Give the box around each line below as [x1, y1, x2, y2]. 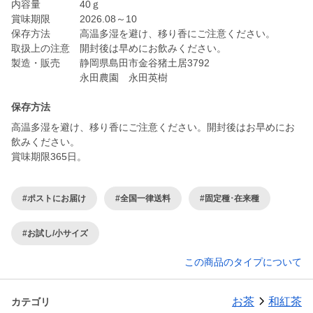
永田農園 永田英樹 [11, 72, 168, 84]
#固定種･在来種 [200, 193, 259, 203]
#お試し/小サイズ [22, 228, 88, 238]
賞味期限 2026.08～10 [11, 13, 137, 25]
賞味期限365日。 [11, 151, 87, 163]
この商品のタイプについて [184, 256, 302, 268]
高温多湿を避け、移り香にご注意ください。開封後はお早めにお [11, 122, 295, 133]
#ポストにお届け [22, 193, 86, 203]
